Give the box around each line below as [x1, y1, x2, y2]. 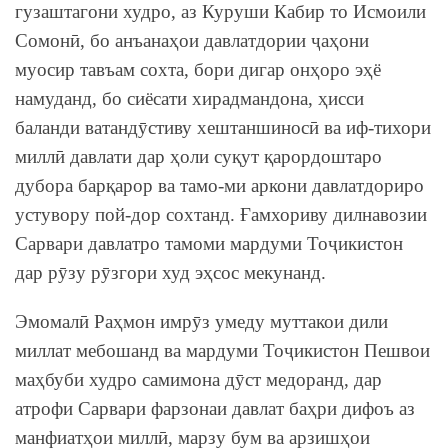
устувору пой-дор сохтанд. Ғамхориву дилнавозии [15, 203, 427, 225]
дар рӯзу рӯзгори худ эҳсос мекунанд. [15, 261, 326, 283]
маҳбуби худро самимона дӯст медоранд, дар [15, 368, 382, 390]
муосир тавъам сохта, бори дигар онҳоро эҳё [15, 58, 381, 80]
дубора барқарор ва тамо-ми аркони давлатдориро [15, 174, 424, 196]
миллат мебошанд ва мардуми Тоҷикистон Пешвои [15, 339, 430, 361]
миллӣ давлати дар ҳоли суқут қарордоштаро [15, 145, 382, 167]
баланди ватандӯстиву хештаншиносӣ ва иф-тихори [15, 116, 431, 138]
